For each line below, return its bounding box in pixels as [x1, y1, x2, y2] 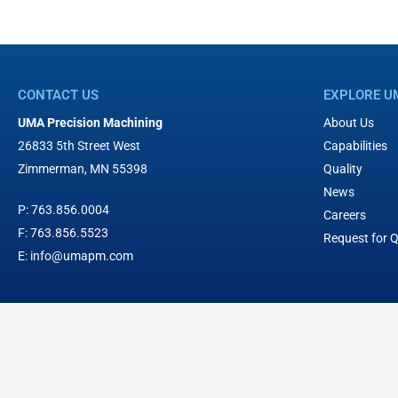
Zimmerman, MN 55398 [18, 162, 150, 176]
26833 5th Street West [18, 139, 140, 153]
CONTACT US [18, 87, 99, 103]
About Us [323, 115, 375, 130]
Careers [323, 208, 367, 222]
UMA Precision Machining [18, 115, 163, 130]
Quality [323, 162, 363, 176]
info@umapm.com [30, 249, 133, 263]
